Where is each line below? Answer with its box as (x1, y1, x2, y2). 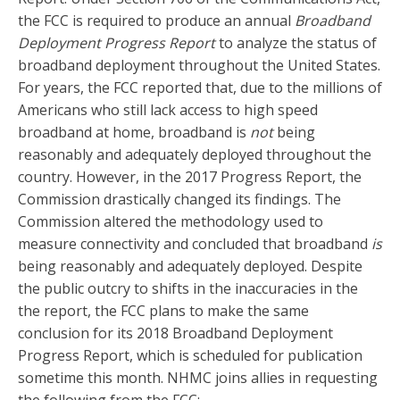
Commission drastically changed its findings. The (18, 189, 341, 210)
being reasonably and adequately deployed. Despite (18, 256, 362, 277)
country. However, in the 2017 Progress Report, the (18, 167, 362, 187)
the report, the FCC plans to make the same (18, 301, 309, 321)
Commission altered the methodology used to (18, 212, 323, 232)
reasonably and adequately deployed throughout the (18, 145, 371, 165)
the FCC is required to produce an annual (18, 11, 295, 31)
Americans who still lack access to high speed (18, 100, 318, 121)
